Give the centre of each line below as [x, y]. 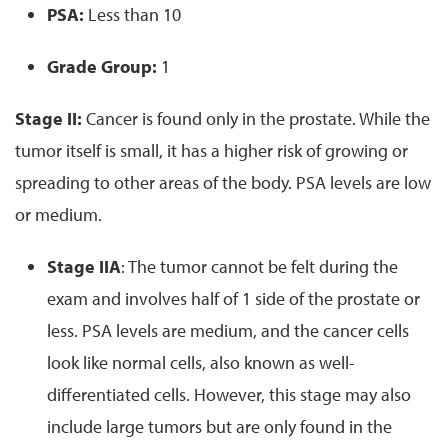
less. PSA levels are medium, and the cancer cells [228, 330]
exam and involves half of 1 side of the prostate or [233, 298]
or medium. [58, 214]
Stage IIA [84, 266]
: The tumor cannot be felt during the [259, 266]
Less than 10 [134, 14]
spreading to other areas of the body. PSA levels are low [223, 182]
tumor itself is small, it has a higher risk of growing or [211, 150]
